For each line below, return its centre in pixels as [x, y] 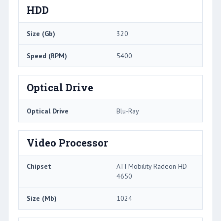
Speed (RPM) [47, 55]
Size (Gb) [41, 33]
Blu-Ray [128, 111]
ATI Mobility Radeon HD [152, 166]
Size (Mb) [42, 198]
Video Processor [67, 142]
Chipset [39, 166]
